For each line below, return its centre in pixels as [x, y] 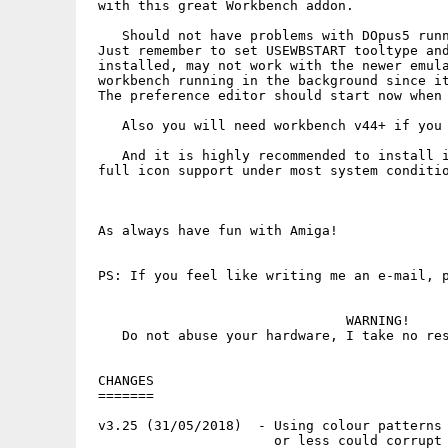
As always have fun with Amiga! [214, 230]
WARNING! [250, 320]
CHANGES [122, 380]
